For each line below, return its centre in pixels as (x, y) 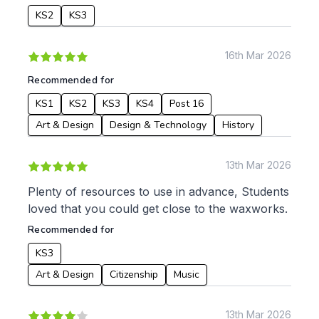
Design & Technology (158, 125)
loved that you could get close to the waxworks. (158, 209)
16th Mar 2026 (258, 55)
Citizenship (134, 274)
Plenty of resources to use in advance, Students (158, 192)
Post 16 (187, 104)
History (238, 125)
